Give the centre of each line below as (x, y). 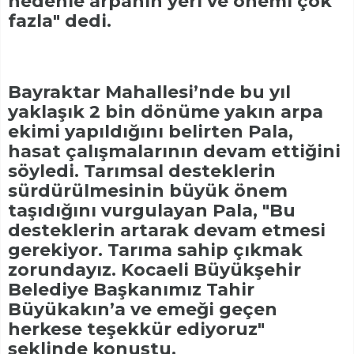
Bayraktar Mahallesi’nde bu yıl (149, 92)
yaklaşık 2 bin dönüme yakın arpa (166, 112)
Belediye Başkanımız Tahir (131, 290)
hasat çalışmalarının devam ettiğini (174, 152)
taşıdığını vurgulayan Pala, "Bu (152, 211)
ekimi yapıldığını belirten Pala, (151, 132)
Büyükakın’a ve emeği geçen (143, 310)
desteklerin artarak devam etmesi (167, 231)
